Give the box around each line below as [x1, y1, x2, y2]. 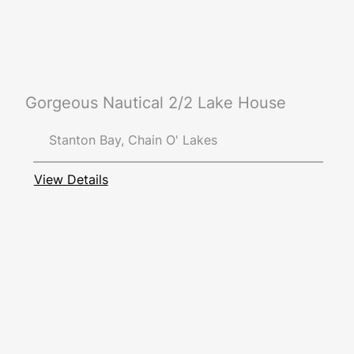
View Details [33, 171, 108, 187]
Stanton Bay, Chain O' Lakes [48, 132, 217, 149]
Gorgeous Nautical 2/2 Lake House [24, 92, 286, 112]
